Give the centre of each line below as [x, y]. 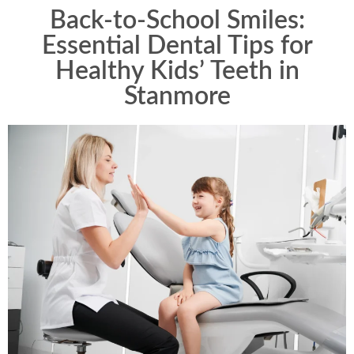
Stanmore [177, 96]
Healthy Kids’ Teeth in [177, 71]
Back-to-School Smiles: [177, 21]
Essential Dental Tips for [177, 46]
